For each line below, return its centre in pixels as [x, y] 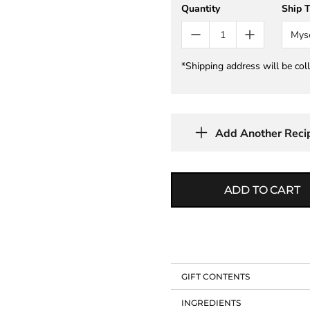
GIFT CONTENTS [216, 277]
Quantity [201, 9]
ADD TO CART [262, 190]
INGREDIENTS [211, 303]
